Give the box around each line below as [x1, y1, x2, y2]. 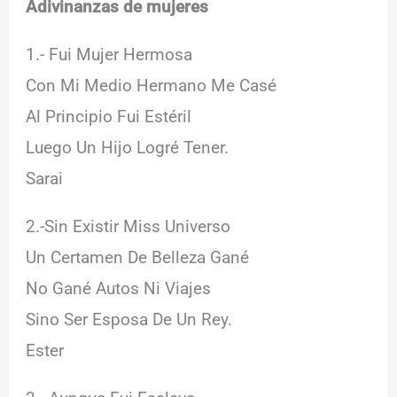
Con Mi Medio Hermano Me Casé [26, 74, 277, 96]
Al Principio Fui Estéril [26, 105, 192, 127]
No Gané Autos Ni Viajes [26, 277, 212, 299]
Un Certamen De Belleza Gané [26, 246, 250, 268]
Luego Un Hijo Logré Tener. [26, 136, 230, 158]
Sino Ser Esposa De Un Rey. [26, 308, 233, 330]
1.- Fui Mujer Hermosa [26, 43, 193, 65]
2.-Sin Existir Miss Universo [26, 215, 231, 237]
